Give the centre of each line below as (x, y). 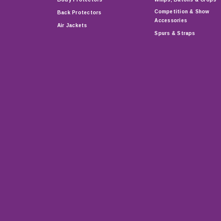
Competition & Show (182, 11)
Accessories (171, 20)
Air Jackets (72, 25)
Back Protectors (79, 12)
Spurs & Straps (175, 33)
